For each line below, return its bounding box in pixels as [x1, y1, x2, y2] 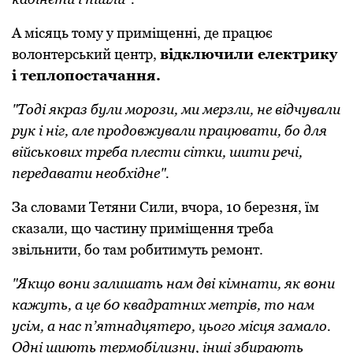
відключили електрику [160, 45, 337, 62]
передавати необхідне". [12, 164, 169, 181]
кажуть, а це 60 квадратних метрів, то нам [12, 295, 314, 313]
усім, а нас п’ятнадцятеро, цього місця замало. [12, 317, 331, 334]
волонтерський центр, [12, 45, 160, 62]
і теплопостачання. [12, 66, 161, 84]
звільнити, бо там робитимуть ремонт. [12, 240, 263, 258]
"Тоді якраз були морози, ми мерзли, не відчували [12, 100, 340, 117]
